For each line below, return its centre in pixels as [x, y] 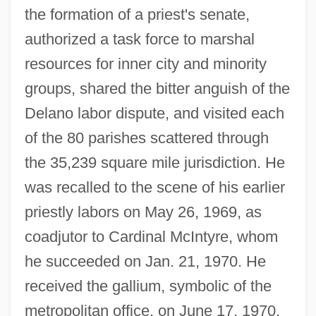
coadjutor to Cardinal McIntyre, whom [151, 236]
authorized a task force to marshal [139, 39]
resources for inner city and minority [145, 63]
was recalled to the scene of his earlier [154, 187]
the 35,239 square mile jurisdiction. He [154, 162]
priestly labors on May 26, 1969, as [143, 212]
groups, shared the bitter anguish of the [157, 88]
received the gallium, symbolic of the [148, 286]
